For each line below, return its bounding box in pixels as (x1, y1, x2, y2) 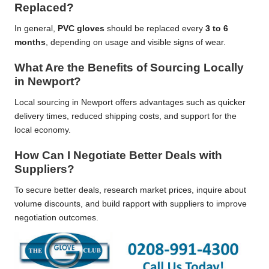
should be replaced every (104, 23, 205, 33)
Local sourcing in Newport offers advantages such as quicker (14, 97, 246, 107)
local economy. (14, 125, 71, 134)
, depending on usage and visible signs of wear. (46, 37, 226, 47)
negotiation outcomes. (14, 213, 98, 223)
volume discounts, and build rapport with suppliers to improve (14, 199, 247, 209)
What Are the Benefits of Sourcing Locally (14, 61, 244, 74)
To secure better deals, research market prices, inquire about (14, 186, 246, 195)
